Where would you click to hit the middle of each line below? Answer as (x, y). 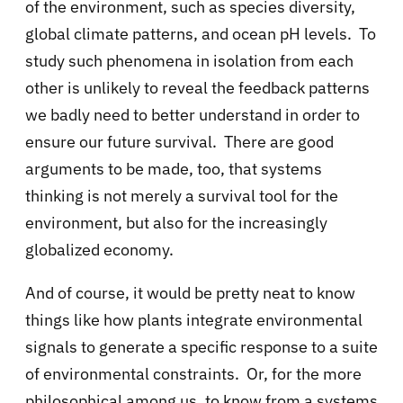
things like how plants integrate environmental (194, 320)
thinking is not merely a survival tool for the (182, 196)
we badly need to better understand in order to (193, 115)
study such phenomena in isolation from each (189, 61)
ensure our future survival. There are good (179, 142)
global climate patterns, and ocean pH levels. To (201, 34)
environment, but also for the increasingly (176, 223)
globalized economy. (101, 250)
